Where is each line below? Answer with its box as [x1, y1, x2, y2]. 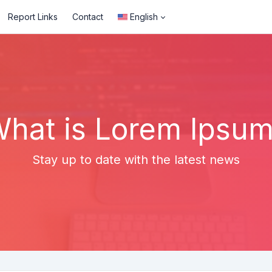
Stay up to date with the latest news [32, 152, 240, 167]
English [130, 12, 158, 22]
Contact [72, 12, 104, 22]
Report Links [8, 12, 58, 22]
